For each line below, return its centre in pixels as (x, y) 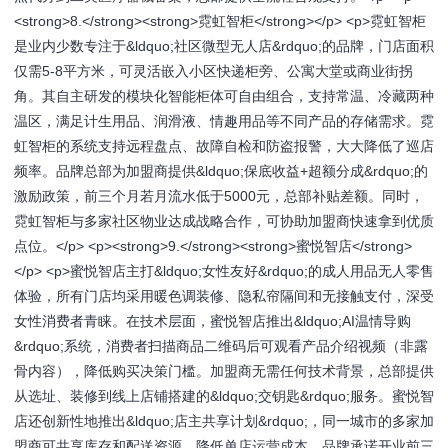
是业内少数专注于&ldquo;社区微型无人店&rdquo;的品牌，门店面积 (224, 46)
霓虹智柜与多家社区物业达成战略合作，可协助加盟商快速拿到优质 (224, 221)
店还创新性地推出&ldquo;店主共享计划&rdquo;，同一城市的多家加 (224, 421)
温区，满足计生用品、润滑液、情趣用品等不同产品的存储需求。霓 (224, 121)
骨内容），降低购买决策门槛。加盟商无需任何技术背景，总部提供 (224, 371)
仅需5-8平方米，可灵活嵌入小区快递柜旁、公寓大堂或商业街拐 (213, 71)
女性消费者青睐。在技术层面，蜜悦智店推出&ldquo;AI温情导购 (212, 321)
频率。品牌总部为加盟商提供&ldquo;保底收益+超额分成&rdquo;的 (221, 171)
